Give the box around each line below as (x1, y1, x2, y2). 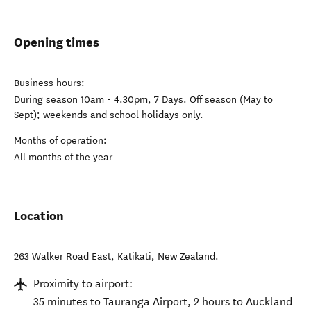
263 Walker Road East (14, 251, 111, 262)
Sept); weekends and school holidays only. (14, 109, 203, 121)
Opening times (14, 34, 99, 50)
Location (14, 208, 64, 224)
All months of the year (14, 151, 112, 163)
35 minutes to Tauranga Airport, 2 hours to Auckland (33, 295, 292, 308)
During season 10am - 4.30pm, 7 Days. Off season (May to (14, 94, 273, 106)
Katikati (117, 251, 151, 262)
